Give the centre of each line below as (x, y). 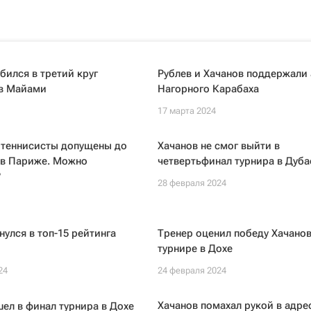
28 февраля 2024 (192, 183)
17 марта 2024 (186, 111)
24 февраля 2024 (192, 270)
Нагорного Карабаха (208, 89)
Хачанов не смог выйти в (218, 146)
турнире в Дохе (195, 249)
